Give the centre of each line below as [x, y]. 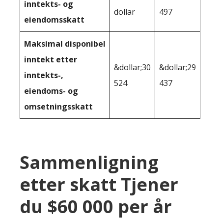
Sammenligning [89, 163]
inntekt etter [51, 60]
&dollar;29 [178, 68]
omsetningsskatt [58, 107]
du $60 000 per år [96, 207]
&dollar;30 [132, 68]
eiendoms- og [51, 91]
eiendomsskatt [54, 20]
